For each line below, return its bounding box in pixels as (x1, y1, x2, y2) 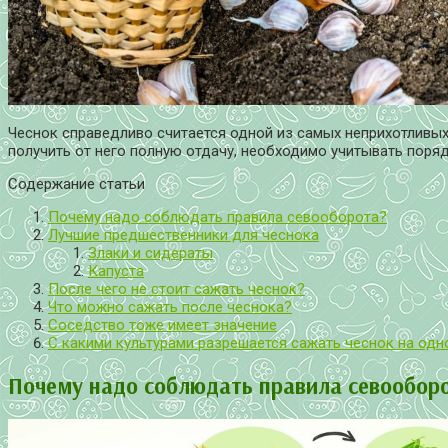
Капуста (88, 262, 144, 281)
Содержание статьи (8, 175, 145, 194)
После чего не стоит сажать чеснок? (48, 280, 305, 299)
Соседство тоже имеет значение (48, 316, 277, 335)
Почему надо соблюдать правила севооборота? (48, 208, 387, 227)
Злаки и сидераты (88, 244, 213, 263)
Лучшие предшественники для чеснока (48, 226, 319, 245)
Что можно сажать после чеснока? (48, 298, 292, 317)
